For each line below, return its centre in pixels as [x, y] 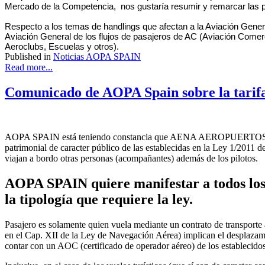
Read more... [29, 67]
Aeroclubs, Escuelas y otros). [62, 46]
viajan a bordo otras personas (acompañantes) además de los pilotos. [131, 159]
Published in [28, 56]
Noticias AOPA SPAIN [97, 56]
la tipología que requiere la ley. [99, 200]
